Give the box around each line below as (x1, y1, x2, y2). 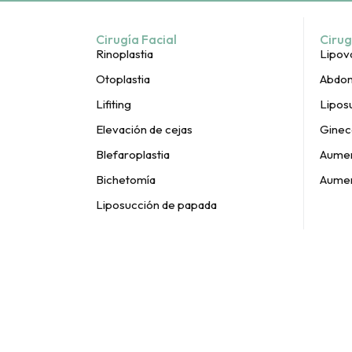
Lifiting (96, 97, 131, 112)
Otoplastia (96, 71, 150, 86)
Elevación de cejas (96, 122, 192, 137)
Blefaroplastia (96, 147, 170, 162)
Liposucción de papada (96, 197, 217, 212)
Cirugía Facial (96, 31, 177, 47)
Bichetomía (96, 172, 156, 187)
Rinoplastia (96, 46, 153, 61)
